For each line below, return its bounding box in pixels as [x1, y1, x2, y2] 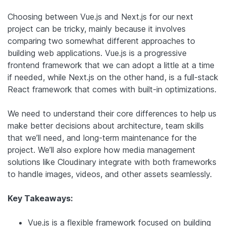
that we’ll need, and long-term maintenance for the [8, 132, 197, 143]
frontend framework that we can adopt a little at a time [8, 60, 214, 70]
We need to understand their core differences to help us [8, 108, 216, 119]
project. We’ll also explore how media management [8, 144, 195, 155]
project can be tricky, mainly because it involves [8, 23, 186, 34]
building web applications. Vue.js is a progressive [8, 47, 187, 58]
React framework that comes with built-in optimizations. [8, 84, 216, 94]
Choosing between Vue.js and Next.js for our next [8, 11, 193, 22]
